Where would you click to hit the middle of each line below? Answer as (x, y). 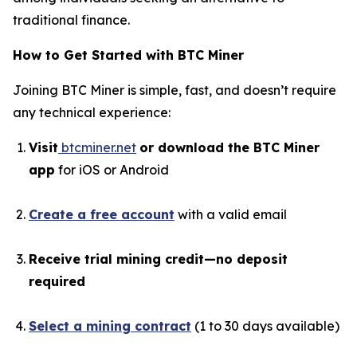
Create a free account (102, 214)
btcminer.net (99, 147)
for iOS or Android (112, 170)
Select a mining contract (110, 326)
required (57, 281)
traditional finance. (71, 20)
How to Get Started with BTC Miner (128, 55)
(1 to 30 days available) (265, 326)
